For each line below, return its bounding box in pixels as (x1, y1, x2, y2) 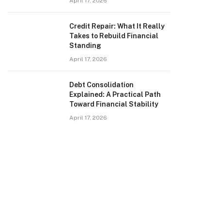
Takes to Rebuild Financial (69, 32, 158, 40)
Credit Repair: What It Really (69, 22, 165, 30)
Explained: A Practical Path (69, 91, 161, 98)
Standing (69, 42, 101, 49)
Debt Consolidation (69, 81, 134, 89)
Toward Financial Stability (69, 100, 158, 108)
